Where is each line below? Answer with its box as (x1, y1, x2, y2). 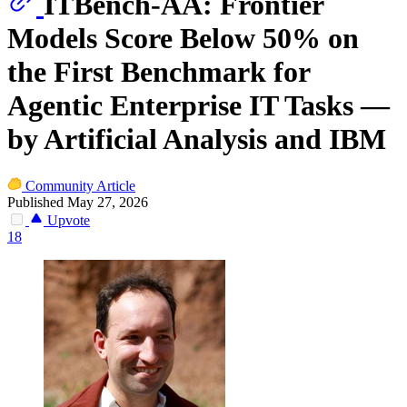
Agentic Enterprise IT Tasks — (7, 89, 390, 123)
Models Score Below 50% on (7, 22, 359, 55)
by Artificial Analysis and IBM (7, 123, 386, 156)
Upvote (44, 212, 90, 228)
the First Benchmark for (7, 55, 310, 89)
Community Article (25, 177, 135, 194)
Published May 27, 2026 (7, 194, 148, 210)
